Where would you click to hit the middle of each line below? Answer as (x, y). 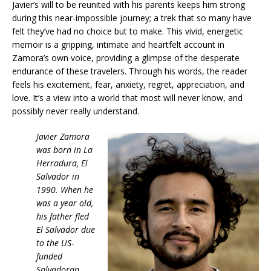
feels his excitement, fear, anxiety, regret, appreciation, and (128, 85)
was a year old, (65, 203)
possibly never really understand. (76, 111)
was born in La (64, 150)
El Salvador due (66, 230)
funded (49, 256)
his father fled (63, 217)
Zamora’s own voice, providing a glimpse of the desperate (126, 58)
